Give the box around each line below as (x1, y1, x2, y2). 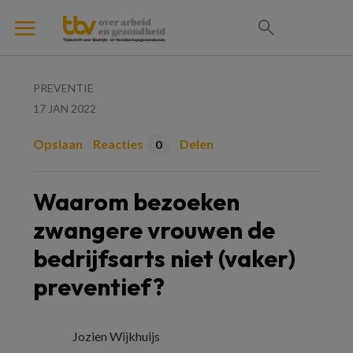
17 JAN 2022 (33, 102, 96, 115)
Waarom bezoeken (33, 187, 240, 217)
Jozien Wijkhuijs (72, 329, 160, 344)
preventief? (33, 272, 165, 302)
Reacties (93, 136, 143, 151)
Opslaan (33, 136, 83, 151)
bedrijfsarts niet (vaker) (33, 243, 295, 273)
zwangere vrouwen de (33, 215, 275, 245)
